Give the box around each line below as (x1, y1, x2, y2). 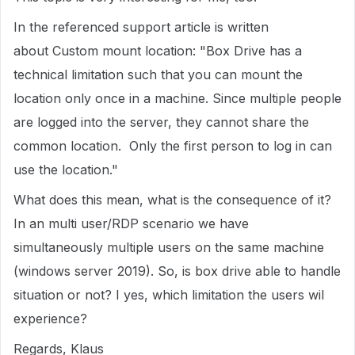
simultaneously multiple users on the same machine (13, 239, 324, 255)
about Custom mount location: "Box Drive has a (13, 43, 302, 59)
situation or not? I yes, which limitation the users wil (13, 287, 324, 303)
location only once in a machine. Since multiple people (13, 90, 342, 106)
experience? (13, 311, 87, 326)
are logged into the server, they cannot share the (13, 114, 309, 130)
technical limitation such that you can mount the (13, 67, 303, 82)
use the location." (13, 162, 118, 177)
